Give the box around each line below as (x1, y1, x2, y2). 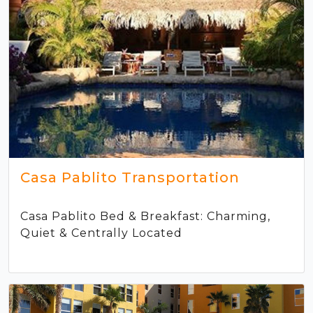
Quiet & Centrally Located (20, 226, 182, 240)
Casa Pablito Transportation (20, 168, 240, 186)
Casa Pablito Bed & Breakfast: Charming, (20, 209, 270, 223)
